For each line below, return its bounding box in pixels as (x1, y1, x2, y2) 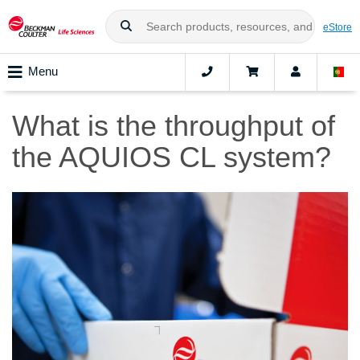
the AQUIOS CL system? (12, 141, 331, 174)
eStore (323, 21, 352, 32)
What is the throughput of (12, 109, 335, 143)
